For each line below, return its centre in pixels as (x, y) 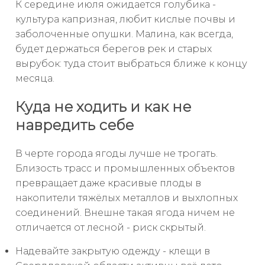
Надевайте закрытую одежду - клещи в (113, 251)
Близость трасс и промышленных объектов (125, 168)
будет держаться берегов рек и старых (114, 49)
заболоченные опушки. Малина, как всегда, (124, 34)
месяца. (35, 78)
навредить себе (75, 125)
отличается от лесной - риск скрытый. (111, 227)
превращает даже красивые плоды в (108, 183)
